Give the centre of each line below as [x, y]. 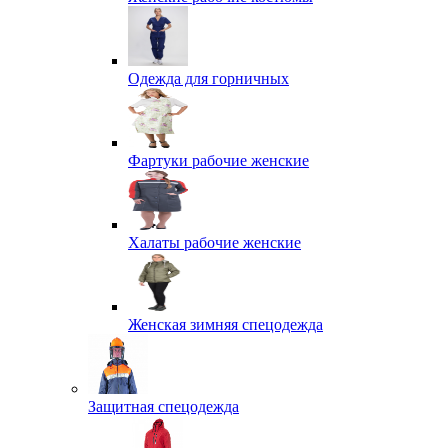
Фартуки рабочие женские [218, 160]
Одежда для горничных [208, 78]
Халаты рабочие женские [214, 242]
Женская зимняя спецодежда [225, 324]
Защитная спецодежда [163, 406]
